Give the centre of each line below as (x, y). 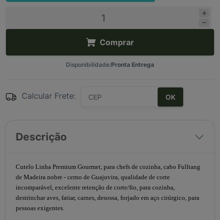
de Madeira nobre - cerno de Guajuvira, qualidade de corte (93, 177)
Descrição (41, 137)
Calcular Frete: (49, 96)
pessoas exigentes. (40, 208)
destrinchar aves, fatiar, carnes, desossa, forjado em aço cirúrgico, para (108, 198)
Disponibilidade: (88, 65)
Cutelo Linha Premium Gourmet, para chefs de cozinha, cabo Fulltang (108, 167)
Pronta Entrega (133, 65)
